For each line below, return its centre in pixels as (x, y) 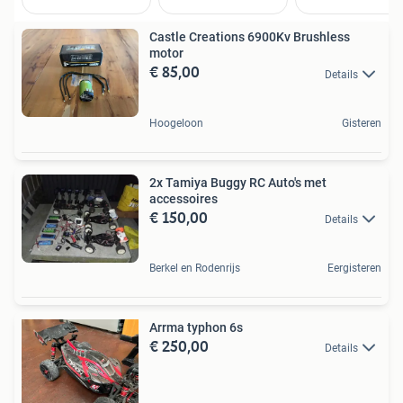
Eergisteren (354, 269)
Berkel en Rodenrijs (195, 269)
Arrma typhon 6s (196, 328)
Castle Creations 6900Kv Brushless (250, 37)
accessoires (184, 198)
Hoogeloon (176, 123)
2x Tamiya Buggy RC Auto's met (238, 182)
